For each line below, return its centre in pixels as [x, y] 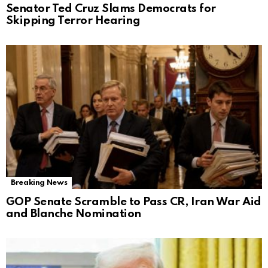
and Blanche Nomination [74, 214]
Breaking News [39, 183]
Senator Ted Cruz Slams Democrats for [111, 9]
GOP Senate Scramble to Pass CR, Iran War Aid [134, 202]
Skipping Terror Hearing [73, 21]
